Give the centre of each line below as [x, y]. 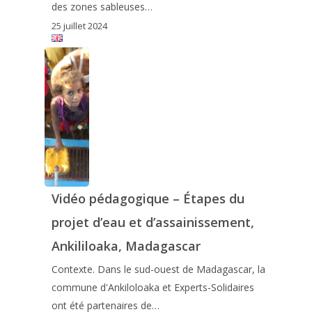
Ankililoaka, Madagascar [126, 246]
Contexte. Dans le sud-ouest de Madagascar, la [158, 270]
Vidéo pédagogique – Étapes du [148, 199]
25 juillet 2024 [79, 26]
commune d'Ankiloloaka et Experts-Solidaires [153, 288]
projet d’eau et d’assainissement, [153, 223]
